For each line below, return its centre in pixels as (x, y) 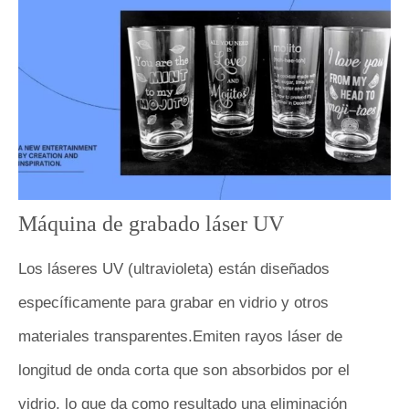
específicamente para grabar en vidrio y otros (173, 302)
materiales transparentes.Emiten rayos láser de (180, 336)
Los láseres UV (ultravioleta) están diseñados (174, 268)
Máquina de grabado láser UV (151, 223)
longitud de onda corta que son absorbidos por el (184, 370)
